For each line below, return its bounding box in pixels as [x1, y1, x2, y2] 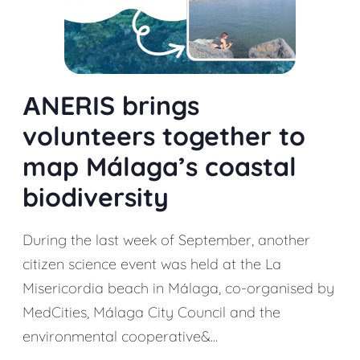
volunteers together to [22, 120, 305, 152]
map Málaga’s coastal [22, 150, 297, 182]
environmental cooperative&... [22, 327, 218, 346]
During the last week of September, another [22, 231, 310, 249]
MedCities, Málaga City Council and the [22, 303, 280, 321]
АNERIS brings [22, 89, 199, 121]
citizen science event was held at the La [22, 255, 281, 273]
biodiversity [22, 181, 169, 213]
